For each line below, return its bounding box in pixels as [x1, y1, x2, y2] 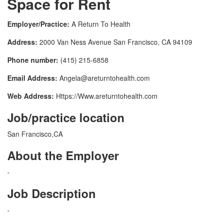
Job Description [7, 185, 96, 202]
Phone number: [7, 55, 58, 65]
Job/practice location [7, 109, 125, 126]
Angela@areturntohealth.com [59, 73, 150, 83]
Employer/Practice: [7, 19, 70, 29]
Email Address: [7, 73, 57, 83]
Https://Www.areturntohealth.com [54, 91, 158, 101]
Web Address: [7, 91, 54, 101]
